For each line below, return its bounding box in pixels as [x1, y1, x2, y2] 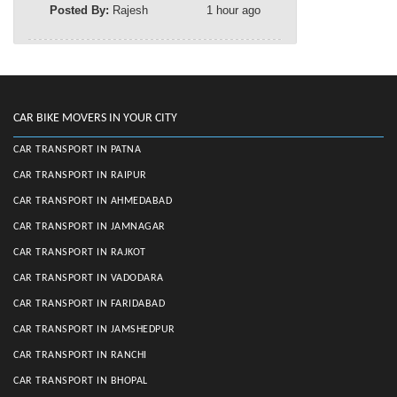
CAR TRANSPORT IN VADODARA [13, 272, 164, 284]
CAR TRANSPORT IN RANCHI [13, 349, 147, 361]
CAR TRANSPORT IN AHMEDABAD [13, 195, 172, 206]
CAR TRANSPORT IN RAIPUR [13, 169, 147, 181]
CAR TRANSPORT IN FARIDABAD [13, 298, 165, 309]
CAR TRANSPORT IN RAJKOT [13, 246, 146, 258]
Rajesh [113, 3, 148, 17]
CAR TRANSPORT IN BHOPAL [13, 375, 148, 386]
